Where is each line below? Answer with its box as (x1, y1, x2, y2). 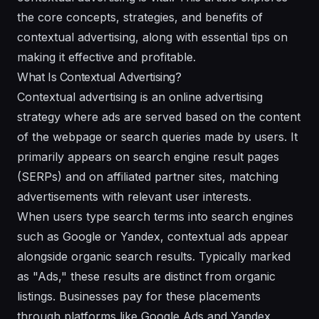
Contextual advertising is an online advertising (17, 89, 263, 104)
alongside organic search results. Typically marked (17, 249, 291, 263)
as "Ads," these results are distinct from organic (17, 268, 276, 283)
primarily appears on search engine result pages (17, 149, 279, 164)
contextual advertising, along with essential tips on (17, 29, 288, 44)
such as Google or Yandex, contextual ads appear (17, 229, 288, 244)
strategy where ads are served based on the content (17, 109, 300, 124)
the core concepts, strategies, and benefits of (17, 9, 263, 24)
